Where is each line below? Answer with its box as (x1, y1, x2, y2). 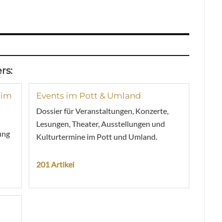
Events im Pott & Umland (36, 90, 141, 101)
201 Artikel (36, 159, 74, 169)
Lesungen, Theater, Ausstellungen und (36, 118, 165, 128)
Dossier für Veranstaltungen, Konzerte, (36, 106, 168, 115)
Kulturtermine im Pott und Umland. (36, 131, 157, 141)
